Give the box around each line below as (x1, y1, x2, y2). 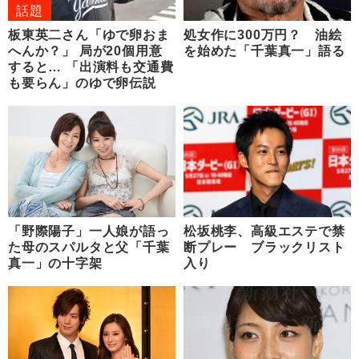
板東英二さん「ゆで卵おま (8, 27, 170, 42)
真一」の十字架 (8, 256, 103, 270)
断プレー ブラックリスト (184, 240, 345, 254)
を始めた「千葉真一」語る (184, 43, 345, 58)
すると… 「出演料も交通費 (8, 59, 174, 74)
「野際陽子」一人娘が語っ (8, 224, 170, 238)
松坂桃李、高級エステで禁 (184, 224, 345, 238)
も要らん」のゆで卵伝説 (8, 75, 156, 90)
